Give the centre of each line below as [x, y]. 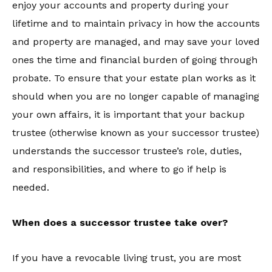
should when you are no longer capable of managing [136, 96]
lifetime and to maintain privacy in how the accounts [136, 23]
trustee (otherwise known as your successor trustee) [136, 133]
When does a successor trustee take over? [120, 223]
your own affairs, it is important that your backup [128, 114]
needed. [31, 187]
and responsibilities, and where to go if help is [119, 169]
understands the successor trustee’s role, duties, [127, 151]
